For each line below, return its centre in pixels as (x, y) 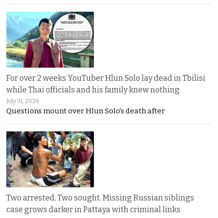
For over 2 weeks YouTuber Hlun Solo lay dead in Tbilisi (106, 78)
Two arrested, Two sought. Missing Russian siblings (100, 198)
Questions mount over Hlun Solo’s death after (86, 111)
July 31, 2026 (23, 101)
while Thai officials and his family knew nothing (93, 90)
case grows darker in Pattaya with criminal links (94, 209)
